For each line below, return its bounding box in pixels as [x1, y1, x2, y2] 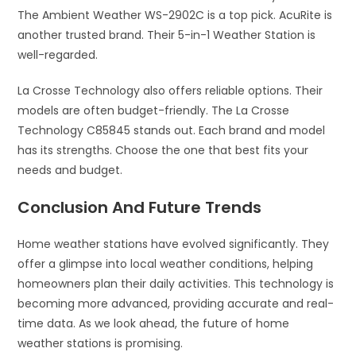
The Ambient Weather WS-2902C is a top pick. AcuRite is [17, 6, 333, 23]
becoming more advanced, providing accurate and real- [17, 295, 335, 311]
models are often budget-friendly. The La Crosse [17, 102, 290, 118]
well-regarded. [17, 46, 99, 63]
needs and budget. [17, 161, 123, 178]
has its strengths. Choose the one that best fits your [17, 141, 309, 158]
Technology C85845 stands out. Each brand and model [17, 122, 326, 138]
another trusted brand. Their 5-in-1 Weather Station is [17, 26, 316, 43]
